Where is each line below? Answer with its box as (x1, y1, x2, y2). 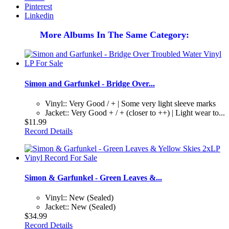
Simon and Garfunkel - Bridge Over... (25, 79, 155, 88)
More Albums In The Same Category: (40, 30, 189, 40)
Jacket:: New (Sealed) (45, 202, 116, 212)
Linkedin (25, 11, 54, 20)
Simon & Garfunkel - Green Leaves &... (25, 173, 162, 182)
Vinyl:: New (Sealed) (45, 193, 113, 202)
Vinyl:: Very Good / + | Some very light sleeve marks (45, 99, 216, 108)
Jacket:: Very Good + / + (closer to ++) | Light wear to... (45, 108, 225, 117)
